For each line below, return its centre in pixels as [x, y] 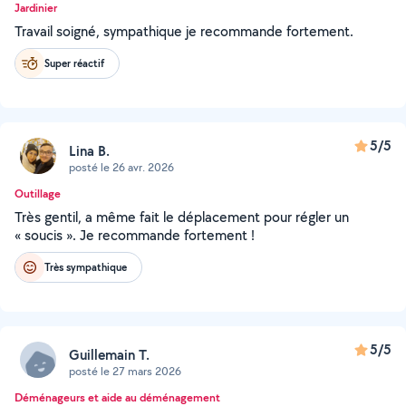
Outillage [38, 193]
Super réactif [74, 63]
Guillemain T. [109, 354]
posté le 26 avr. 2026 [121, 167]
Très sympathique [86, 267]
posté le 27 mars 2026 [125, 371]
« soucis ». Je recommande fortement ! [135, 235]
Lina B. [89, 150]
